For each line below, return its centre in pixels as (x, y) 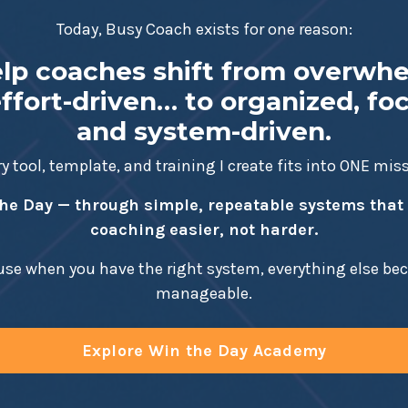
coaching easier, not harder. (204, 230)
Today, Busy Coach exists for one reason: (204, 30)
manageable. (204, 294)
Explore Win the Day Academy (204, 350)
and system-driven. (204, 132)
